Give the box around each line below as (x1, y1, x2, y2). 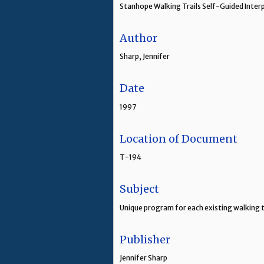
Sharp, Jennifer (120, 52, 170, 61)
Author (120, 31, 157, 45)
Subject (120, 182, 159, 196)
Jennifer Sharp (120, 253, 167, 263)
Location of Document (120, 131, 237, 146)
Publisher (120, 232, 170, 246)
